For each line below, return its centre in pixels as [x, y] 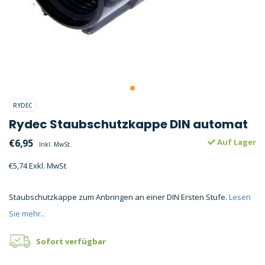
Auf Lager [236, 142]
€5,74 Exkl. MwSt [38, 166]
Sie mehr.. [27, 214]
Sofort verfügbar [71, 241]
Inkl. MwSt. [55, 144]
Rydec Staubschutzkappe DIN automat [128, 124]
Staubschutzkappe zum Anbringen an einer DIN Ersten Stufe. [119, 197]
